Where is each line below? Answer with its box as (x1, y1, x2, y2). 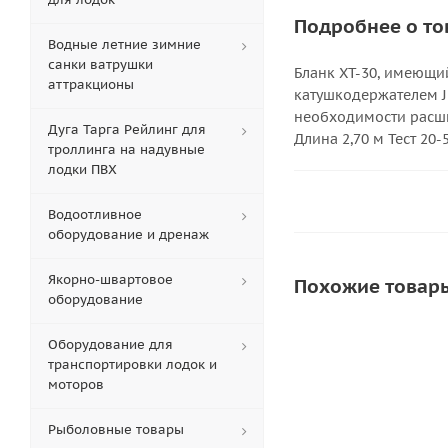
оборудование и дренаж (48, 226, 209, 243)
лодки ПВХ (48, 161, 117, 178)
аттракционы (48, 76, 134, 93)
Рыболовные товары (48, 421, 184, 438)
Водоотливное (48, 206, 142, 223)
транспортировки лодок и (48, 356, 217, 373)
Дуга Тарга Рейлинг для (48, 121, 206, 138)
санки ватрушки (48, 56, 153, 73)
